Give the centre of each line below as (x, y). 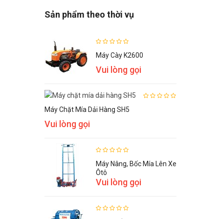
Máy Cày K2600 (120, 55)
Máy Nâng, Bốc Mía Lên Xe (136, 164)
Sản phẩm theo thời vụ (89, 15)
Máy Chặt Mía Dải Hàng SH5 (87, 110)
